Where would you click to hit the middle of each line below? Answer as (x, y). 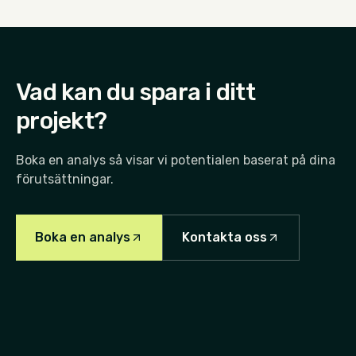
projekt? (61, 120)
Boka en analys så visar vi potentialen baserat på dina (176, 160)
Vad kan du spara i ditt (135, 92)
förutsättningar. (65, 179)
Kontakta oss (224, 237)
